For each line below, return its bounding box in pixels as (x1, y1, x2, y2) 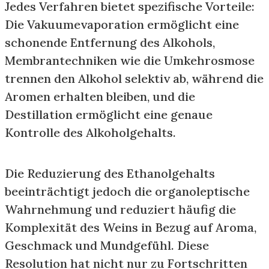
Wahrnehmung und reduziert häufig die (5, 202, 236, 217)
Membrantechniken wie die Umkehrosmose (5, 53, 255, 68)
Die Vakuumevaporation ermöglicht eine (5, 17, 239, 32)
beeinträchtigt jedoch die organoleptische (5, 184, 250, 199)
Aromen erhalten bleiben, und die (5, 89, 195, 104)
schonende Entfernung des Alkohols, (5, 35, 215, 50)
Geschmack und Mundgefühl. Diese (5, 238, 209, 253)
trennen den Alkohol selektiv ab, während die (5, 71, 264, 86)
